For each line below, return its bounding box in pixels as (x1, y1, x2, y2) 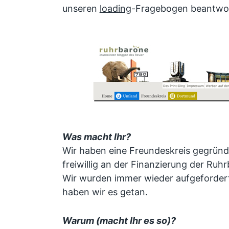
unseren (62, 3, 100, 14)
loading (99, 3, 131, 14)
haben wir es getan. (62, 187, 148, 197)
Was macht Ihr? (62, 131, 131, 142)
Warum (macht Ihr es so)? (62, 215, 176, 226)
